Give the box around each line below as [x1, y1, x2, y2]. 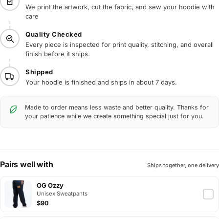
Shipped [25, 67, 53, 76]
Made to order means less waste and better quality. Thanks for [25, 103, 209, 111]
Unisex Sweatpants [37, 190, 88, 197]
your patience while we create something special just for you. [25, 112, 204, 120]
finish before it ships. [25, 49, 90, 58]
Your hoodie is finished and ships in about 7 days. [25, 78, 177, 86]
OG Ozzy [37, 181, 64, 189]
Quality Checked [25, 30, 82, 38]
